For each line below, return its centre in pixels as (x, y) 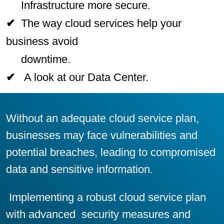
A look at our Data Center (80, 77)
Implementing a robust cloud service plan (106, 197)
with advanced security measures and (98, 214)
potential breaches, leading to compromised (110, 152)
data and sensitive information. (79, 169)
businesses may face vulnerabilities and (101, 135)
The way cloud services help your (98, 23)
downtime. (38, 59)
